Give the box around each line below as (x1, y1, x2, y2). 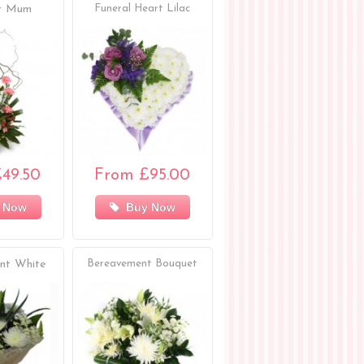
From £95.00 (94, 167, 191, 184)
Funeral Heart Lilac (94, 3, 191, 15)
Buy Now (119, 201, 175, 214)
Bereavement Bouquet (87, 258, 198, 269)
